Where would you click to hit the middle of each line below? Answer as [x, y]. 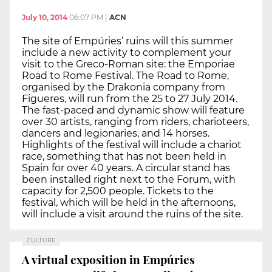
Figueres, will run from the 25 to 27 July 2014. [130, 98]
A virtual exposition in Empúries [108, 260]
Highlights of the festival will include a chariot [132, 144]
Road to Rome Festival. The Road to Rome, [125, 75]
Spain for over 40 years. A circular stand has [126, 168]
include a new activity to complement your [127, 52]
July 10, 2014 [45, 17]
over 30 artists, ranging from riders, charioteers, [135, 121]
